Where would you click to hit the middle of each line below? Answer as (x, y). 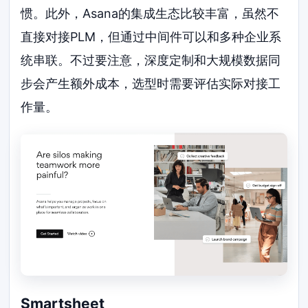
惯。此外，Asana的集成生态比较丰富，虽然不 (150, 13)
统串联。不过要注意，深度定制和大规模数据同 (151, 60)
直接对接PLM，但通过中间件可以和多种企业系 (151, 36)
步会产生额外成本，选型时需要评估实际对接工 (151, 83)
